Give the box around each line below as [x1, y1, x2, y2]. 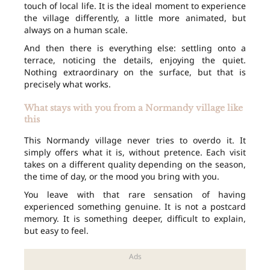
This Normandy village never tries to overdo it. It [24, 134, 246, 146]
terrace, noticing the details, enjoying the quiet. [24, 54, 246, 66]
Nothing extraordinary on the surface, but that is [24, 66, 246, 78]
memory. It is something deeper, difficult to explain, [24, 213, 246, 225]
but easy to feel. [24, 225, 89, 237]
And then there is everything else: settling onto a [24, 42, 246, 54]
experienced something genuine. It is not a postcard [24, 201, 246, 213]
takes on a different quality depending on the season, [24, 159, 246, 171]
